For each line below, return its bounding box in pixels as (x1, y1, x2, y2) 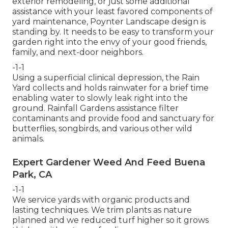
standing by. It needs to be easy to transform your (12, 26, 214, 37)
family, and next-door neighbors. (12, 47, 144, 57)
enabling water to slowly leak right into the (12, 93, 188, 103)
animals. (12, 133, 44, 144)
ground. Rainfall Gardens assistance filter (12, 103, 179, 113)
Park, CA (12, 168, 52, 180)
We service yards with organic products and (12, 194, 190, 205)
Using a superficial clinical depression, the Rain (12, 72, 199, 82)
